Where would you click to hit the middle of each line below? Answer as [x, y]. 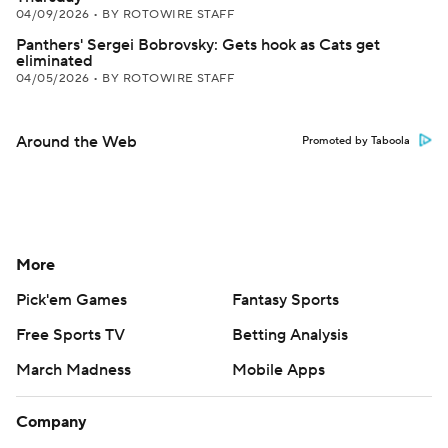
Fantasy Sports [285, 300]
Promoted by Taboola [356, 141]
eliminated [54, 61]
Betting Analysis [290, 335]
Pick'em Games [71, 300]
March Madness [73, 370]
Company [51, 422]
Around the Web [76, 142]
